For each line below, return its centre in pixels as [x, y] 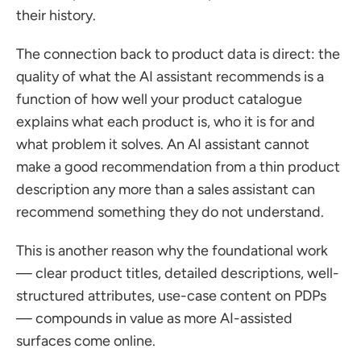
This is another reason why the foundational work [172, 251]
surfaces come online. [86, 341]
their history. [56, 15]
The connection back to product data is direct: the [178, 54]
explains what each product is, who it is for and [166, 122]
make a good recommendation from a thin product [178, 167]
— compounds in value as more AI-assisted [154, 318]
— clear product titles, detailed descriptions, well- [178, 273]
